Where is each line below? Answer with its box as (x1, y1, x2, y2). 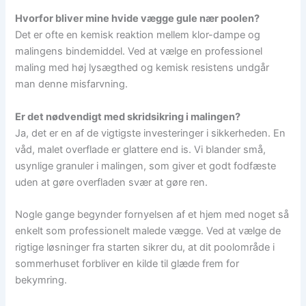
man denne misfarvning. (15, 78, 128, 91)
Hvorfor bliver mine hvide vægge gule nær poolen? (15, 12, 260, 25)
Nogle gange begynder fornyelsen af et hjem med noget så (15, 208, 290, 221)
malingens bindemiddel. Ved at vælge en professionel (15, 45, 263, 58)
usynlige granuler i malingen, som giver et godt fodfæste (15, 159, 277, 172)
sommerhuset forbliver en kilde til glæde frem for (15, 258, 240, 270)
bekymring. (15, 274, 68, 287)
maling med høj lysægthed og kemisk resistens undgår (15, 61, 270, 74)
